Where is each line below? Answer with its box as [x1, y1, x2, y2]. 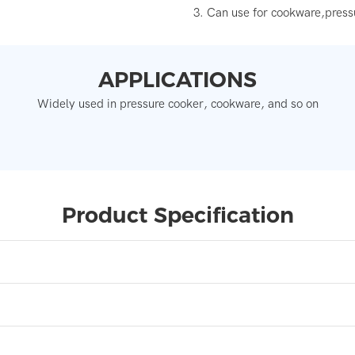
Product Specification [61, 202, 294, 229]
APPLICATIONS [98, 67, 257, 93]
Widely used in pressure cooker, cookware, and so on [36, 97, 319, 111]
